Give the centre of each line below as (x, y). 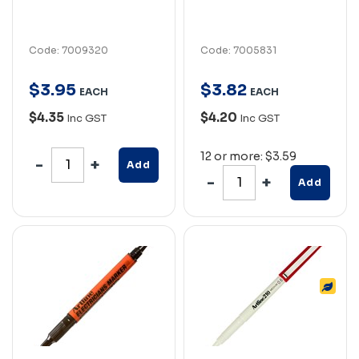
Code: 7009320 (69, 50)
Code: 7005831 (238, 50)
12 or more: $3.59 (248, 156)
